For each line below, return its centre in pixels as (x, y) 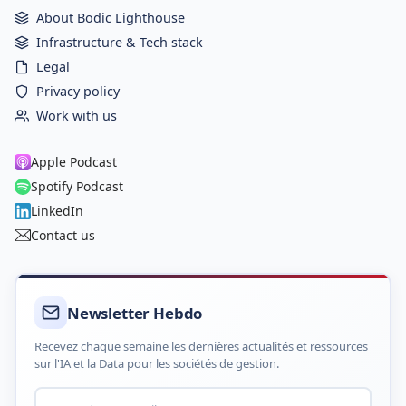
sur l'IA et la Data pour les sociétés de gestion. (157, 364)
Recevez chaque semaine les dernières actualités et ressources (201, 347)
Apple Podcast (74, 162)
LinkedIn (57, 211)
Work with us (77, 116)
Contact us (63, 236)
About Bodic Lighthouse (111, 18)
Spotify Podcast (77, 187)
